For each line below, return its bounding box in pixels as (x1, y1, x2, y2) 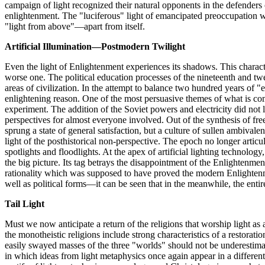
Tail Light (5, 198, 44, 209)
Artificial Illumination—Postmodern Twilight (5, 41, 185, 51)
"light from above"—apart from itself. (5, 21, 145, 31)
